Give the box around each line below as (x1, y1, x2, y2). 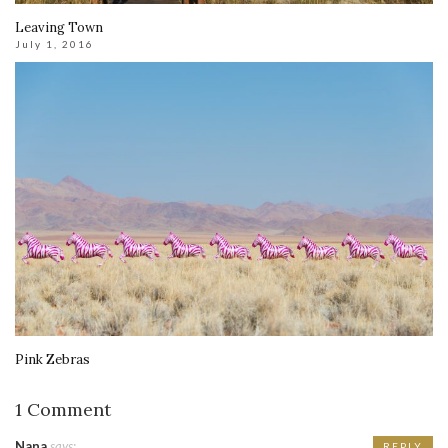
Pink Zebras (15, 350, 90, 368)
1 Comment (15, 397, 111, 421)
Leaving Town (15, 19, 103, 37)
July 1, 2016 (15, 38, 94, 51)
